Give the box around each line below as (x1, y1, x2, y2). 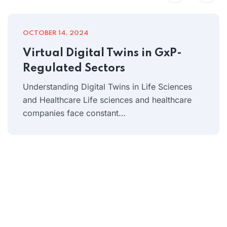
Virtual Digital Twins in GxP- (23, 47, 182, 59)
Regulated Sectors (23, 62, 125, 74)
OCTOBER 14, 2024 (23, 29, 89, 36)
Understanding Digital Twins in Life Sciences (23, 81, 192, 92)
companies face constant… (23, 107, 126, 118)
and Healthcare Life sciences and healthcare (23, 94, 192, 105)
